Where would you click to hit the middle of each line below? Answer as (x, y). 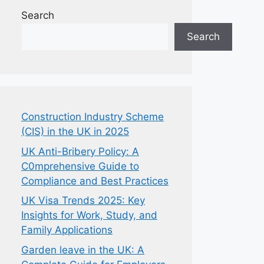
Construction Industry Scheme (93, 117)
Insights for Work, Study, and (89, 215)
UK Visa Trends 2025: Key (83, 200)
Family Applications (67, 230)
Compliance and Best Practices (95, 181)
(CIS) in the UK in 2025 (75, 131)
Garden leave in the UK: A (83, 250)
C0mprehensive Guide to (80, 166)
